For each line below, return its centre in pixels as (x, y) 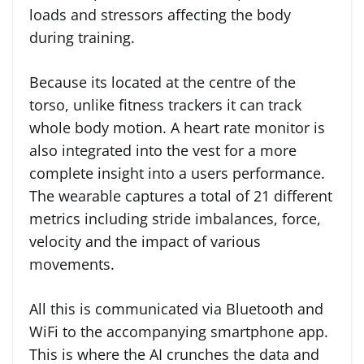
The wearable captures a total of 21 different (181, 195)
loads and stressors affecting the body (160, 14)
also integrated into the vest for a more (163, 150)
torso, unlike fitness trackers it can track (165, 104)
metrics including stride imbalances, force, (175, 218)
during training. (82, 37)
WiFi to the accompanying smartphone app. (179, 331)
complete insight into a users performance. (177, 173)
